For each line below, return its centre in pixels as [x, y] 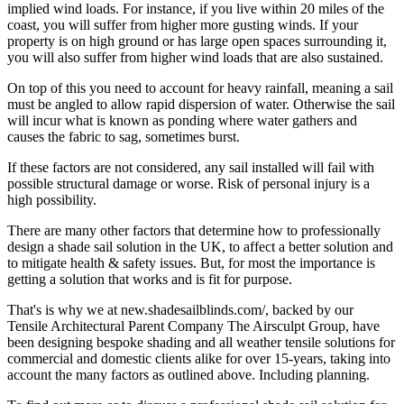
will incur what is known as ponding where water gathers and [182, 121]
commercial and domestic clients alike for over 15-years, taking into [199, 359]
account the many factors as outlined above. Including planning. [188, 375]
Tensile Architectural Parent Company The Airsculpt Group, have [193, 326]
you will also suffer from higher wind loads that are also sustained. [195, 58]
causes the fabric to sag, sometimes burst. [124, 137]
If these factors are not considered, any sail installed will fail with [191, 168]
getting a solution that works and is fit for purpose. [150, 280]
